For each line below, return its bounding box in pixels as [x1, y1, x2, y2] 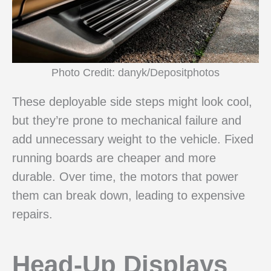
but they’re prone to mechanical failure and [12, 114, 241, 128]
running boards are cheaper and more [12, 151, 216, 165]
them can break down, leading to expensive [12, 189, 245, 203]
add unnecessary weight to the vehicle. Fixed [12, 132, 253, 146]
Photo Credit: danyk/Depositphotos [51, 65, 220, 79]
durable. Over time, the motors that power [12, 170, 238, 184]
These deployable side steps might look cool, [12, 95, 252, 109]
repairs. [12, 207, 53, 221]
